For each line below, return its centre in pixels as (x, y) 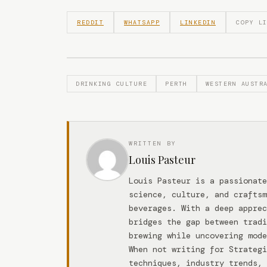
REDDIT (90, 22)
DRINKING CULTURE (111, 83)
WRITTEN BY (153, 143)
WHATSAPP (142, 22)
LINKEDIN (198, 22)
